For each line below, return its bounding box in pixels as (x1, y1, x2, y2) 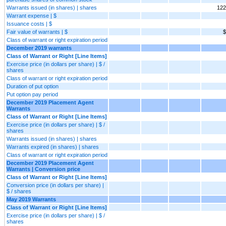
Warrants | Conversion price (7, 165, 80, 172)
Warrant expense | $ (7, 12, 56, 19)
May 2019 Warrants (7, 196, 56, 202)
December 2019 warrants (7, 44, 72, 51)
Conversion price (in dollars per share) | (7, 182, 104, 188)
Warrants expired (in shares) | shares (7, 143, 99, 150)
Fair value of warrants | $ (7, 28, 68, 35)
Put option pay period (7, 91, 58, 97)
